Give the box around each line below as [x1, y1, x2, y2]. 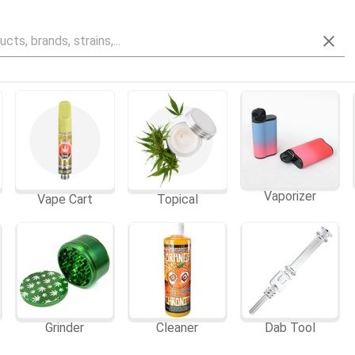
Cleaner [156, 320, 199, 336]
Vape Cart [36, 192, 93, 208]
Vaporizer [264, 189, 317, 204]
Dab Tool [265, 320, 316, 336]
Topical [156, 192, 198, 208]
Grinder [45, 320, 85, 336]
